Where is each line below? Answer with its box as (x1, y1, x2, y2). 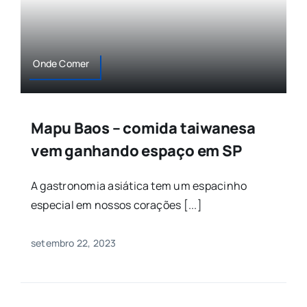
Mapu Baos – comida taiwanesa (30, 118, 256, 139)
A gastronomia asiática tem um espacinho (30, 178, 247, 194)
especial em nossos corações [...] (30, 197, 202, 213)
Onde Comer (33, 57, 90, 71)
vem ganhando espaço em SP (30, 140, 242, 162)
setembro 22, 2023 (30, 236, 116, 250)
